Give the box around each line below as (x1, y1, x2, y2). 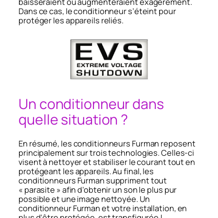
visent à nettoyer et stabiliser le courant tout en (18, 157, 195, 168)
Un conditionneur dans (18, 94, 164, 114)
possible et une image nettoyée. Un (18, 194, 150, 205)
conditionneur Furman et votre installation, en (18, 203, 187, 214)
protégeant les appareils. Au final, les (18, 166, 154, 177)
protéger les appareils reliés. (18, 15, 124, 26)
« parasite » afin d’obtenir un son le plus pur (18, 184, 177, 196)
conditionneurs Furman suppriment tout (18, 175, 167, 186)
